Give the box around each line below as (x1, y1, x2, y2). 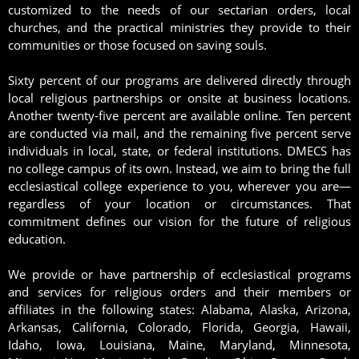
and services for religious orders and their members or (8, 284, 351, 300)
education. (8, 231, 66, 247)
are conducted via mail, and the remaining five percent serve (8, 125, 351, 141)
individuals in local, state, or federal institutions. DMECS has (8, 143, 351, 159)
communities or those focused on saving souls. (8, 37, 267, 53)
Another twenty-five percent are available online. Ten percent (8, 107, 351, 123)
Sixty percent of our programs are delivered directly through (8, 72, 351, 88)
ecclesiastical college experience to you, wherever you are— (8, 178, 351, 194)
